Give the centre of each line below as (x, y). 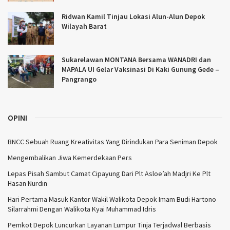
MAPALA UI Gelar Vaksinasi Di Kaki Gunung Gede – (140, 69)
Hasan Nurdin (27, 184)
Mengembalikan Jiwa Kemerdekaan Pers (70, 158)
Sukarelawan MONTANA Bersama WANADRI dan (136, 59)
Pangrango (79, 79)
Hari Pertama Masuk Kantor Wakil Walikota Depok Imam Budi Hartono (112, 199)
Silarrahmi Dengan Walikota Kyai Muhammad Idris (82, 209)
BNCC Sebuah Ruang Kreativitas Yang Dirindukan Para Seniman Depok (113, 142)
